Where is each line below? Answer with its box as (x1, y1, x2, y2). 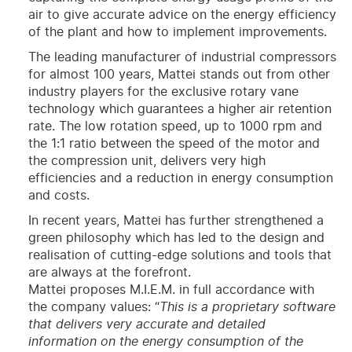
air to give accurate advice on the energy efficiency (27, 8, 336, 21)
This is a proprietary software (159, 300, 335, 313)
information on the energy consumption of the (27, 335, 303, 348)
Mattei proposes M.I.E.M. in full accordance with (27, 283, 314, 296)
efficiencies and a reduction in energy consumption (27, 171, 333, 185)
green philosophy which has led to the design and (27, 231, 324, 244)
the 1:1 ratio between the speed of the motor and (27, 137, 320, 150)
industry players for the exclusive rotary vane (27, 85, 299, 98)
